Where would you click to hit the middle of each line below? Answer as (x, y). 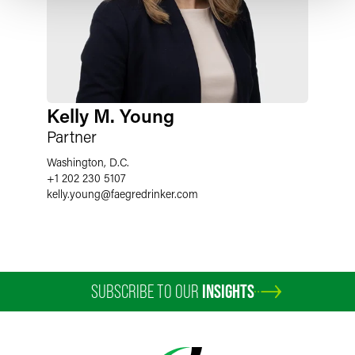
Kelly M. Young (111, 115)
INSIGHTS (228, 291)
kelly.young (74, 194)
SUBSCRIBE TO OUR (147, 291)
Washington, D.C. (88, 162)
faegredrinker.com (155, 194)
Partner (72, 136)
